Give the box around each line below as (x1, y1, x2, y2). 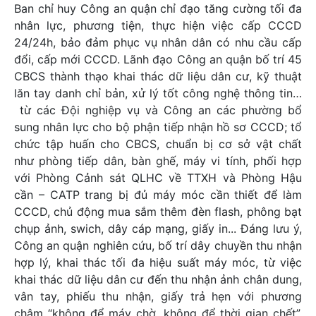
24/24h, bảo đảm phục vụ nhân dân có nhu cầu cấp (14, 35, 302, 50)
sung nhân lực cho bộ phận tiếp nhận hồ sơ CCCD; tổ (14, 120, 302, 135)
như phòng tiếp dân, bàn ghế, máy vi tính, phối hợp (14, 154, 302, 169)
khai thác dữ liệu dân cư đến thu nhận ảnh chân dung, (14, 272, 302, 287)
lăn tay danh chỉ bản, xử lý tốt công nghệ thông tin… (14, 86, 302, 101)
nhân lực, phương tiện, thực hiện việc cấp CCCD (14, 18, 302, 33)
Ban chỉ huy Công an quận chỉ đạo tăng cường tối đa (14, 1, 302, 16)
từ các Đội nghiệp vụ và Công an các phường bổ (14, 103, 302, 118)
